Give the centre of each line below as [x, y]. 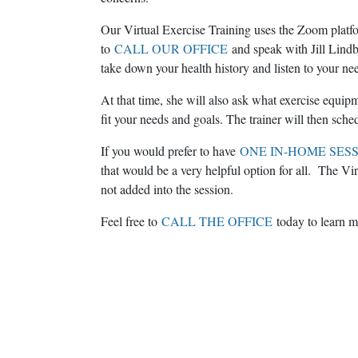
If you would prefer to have [170, 150]
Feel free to [131, 221]
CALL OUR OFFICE [171, 48]
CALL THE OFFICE [217, 221]
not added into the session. [171, 189]
